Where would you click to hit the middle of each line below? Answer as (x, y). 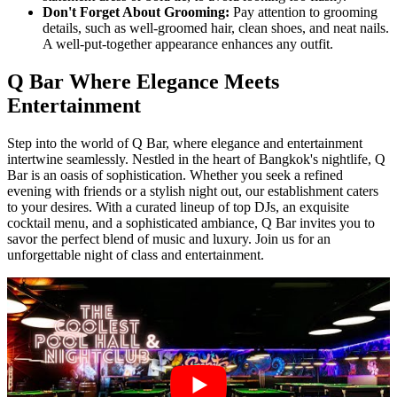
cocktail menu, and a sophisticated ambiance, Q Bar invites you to (191, 223)
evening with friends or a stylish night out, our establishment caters (193, 191)
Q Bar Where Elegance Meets (143, 82)
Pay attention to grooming (304, 12)
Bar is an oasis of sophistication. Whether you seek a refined (175, 175)
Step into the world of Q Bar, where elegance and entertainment (185, 144)
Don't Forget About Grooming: (136, 12)
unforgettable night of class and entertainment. (136, 255)
